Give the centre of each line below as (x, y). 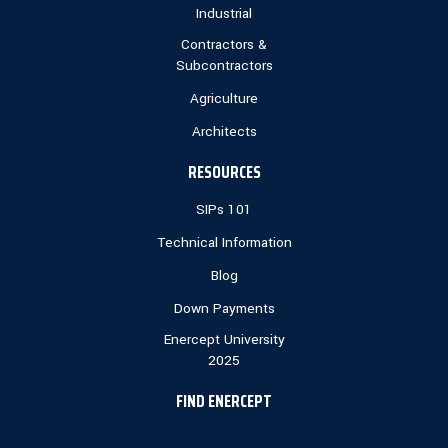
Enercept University (224, 340)
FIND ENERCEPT (224, 401)
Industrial (224, 14)
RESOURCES (224, 172)
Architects (224, 132)
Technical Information (224, 243)
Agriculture (224, 99)
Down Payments (224, 309)
